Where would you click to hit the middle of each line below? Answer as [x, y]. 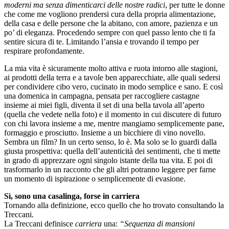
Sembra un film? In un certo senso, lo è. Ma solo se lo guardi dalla [110, 142]
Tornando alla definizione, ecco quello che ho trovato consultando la [114, 205]
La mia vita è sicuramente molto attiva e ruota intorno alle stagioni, [111, 68]
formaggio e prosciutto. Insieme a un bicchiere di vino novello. [105, 133]
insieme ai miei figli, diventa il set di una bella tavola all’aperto [104, 105]
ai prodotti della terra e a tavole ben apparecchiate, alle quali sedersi [112, 78]
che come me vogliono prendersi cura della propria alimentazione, [110, 14]
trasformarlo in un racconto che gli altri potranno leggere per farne [110, 170]
